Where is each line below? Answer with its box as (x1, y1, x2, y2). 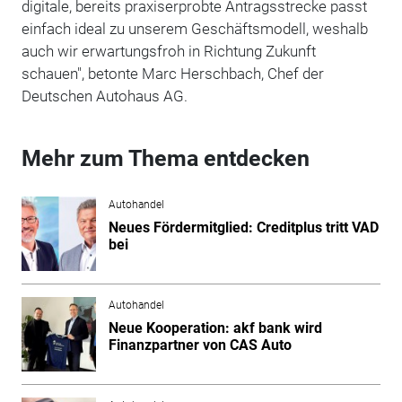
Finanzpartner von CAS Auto (108, 336, 292, 354)
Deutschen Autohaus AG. (21, 86, 188, 105)
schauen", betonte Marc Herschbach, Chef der (21, 64, 324, 83)
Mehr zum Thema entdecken (21, 144, 310, 171)
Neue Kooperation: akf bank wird (108, 319, 322, 336)
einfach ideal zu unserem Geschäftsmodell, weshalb (21, 19, 368, 38)
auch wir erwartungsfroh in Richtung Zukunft (21, 41, 316, 60)
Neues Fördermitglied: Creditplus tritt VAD (108, 218, 379, 236)
